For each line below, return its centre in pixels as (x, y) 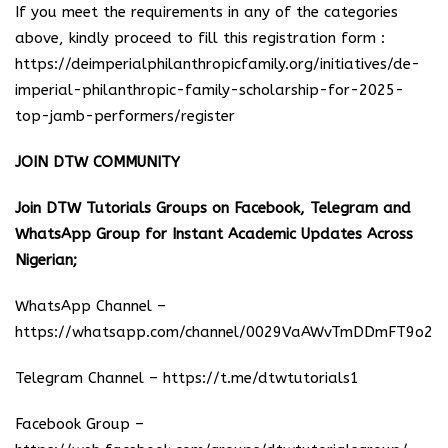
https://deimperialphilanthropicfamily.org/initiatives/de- (217, 63)
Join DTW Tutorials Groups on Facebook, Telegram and (213, 207)
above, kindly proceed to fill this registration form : (200, 37)
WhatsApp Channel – (90, 305)
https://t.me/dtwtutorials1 (261, 377)
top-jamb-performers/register (125, 115)
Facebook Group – (79, 423)
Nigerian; (46, 259)
